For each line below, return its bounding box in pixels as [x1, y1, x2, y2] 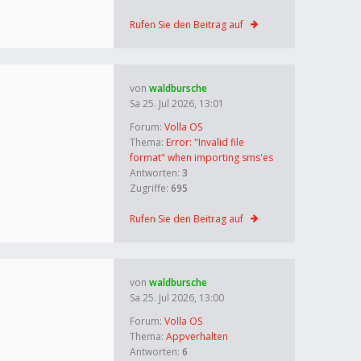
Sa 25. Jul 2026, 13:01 [130, 97, 224, 110]
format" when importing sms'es [130, 151, 273, 164]
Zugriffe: [130, 181, 171, 195]
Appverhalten [166, 330, 228, 343]
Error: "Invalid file [166, 135, 244, 149]
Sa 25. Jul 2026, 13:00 [130, 291, 224, 305]
